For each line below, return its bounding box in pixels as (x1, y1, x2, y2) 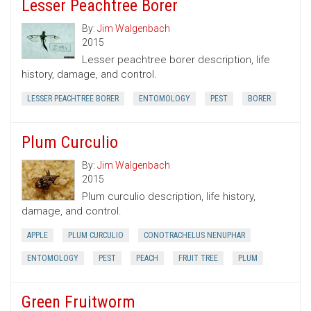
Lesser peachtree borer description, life (82, 53, 270, 67)
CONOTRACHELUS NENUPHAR (144, 230, 245, 241)
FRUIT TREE (178, 253, 218, 264)
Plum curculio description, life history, (82, 190, 255, 203)
